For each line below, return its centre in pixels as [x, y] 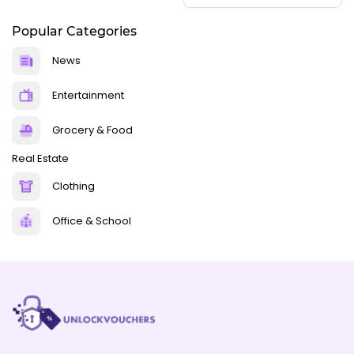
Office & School [92, 221]
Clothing [73, 186]
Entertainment [88, 96]
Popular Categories [74, 31]
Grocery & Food [92, 130]
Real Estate [40, 158]
